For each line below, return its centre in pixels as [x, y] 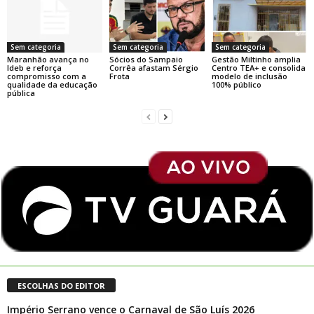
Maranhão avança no [48, 59]
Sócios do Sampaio [146, 59]
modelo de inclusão [249, 76]
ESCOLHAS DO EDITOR [61, 285]
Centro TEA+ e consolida [258, 68]
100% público [236, 84]
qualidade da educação [52, 84]
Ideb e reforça [34, 68]
